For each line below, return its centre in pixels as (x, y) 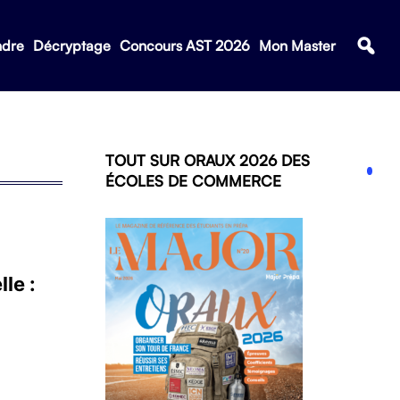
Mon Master (297, 46)
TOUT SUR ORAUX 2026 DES (208, 160)
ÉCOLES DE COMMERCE (193, 181)
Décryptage (71, 46)
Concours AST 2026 (184, 46)
